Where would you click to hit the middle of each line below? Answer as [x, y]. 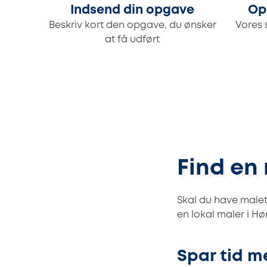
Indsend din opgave [132, 11]
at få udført [132, 40]
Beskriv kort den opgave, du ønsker [132, 26]
